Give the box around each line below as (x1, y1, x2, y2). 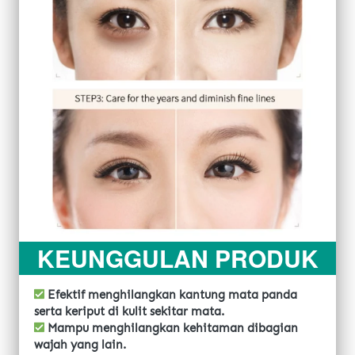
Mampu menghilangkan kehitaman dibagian (44, 320, 298, 335)
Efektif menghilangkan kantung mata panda (48, 287, 297, 302)
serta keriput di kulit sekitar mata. (34, 303, 224, 319)
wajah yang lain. (34, 337, 126, 352)
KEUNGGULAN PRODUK (37, 240, 319, 275)
